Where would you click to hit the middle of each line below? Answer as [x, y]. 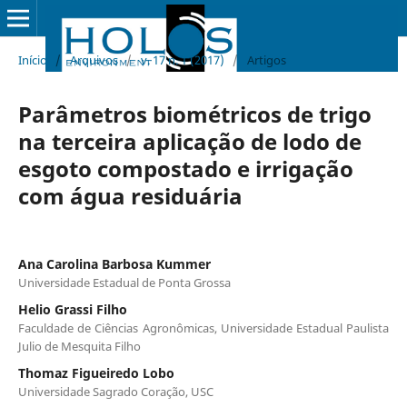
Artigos [266, 60]
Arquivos [94, 60]
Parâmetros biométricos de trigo [194, 114]
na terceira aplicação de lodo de [189, 141]
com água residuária [130, 195]
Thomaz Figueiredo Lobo [96, 372]
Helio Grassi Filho [72, 309]
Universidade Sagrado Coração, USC [115, 391]
